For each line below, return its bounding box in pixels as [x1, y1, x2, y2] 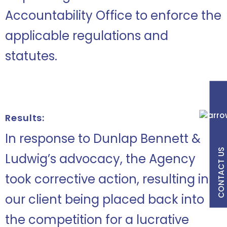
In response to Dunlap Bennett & [5, 130, 201, 147]
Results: [5, 111, 45, 124]
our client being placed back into [5, 191, 204, 208]
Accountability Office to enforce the [5, 7, 221, 24]
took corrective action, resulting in [5, 171, 209, 187]
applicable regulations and [5, 27, 168, 44]
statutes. [5, 48, 57, 64]
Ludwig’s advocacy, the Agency [5, 150, 196, 167]
